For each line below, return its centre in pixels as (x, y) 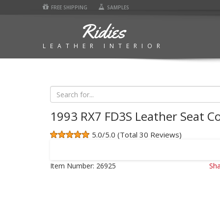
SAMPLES (118, 7)
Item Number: (72, 166)
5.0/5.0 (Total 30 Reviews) (137, 135)
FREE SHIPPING (69, 7)
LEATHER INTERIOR (104, 46)
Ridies (102, 31)
